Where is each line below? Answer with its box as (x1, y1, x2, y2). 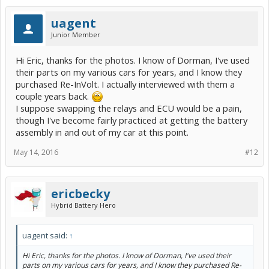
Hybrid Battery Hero (51, 201, 116, 210)
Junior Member (51, 30, 100, 40)
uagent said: (22, 230, 69, 241)
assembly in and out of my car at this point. (16, 126, 189, 139)
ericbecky (51, 186, 110, 202)
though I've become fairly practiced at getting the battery (16, 114, 247, 127)
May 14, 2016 (14, 147, 58, 158)
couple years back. (16, 90, 91, 103)
